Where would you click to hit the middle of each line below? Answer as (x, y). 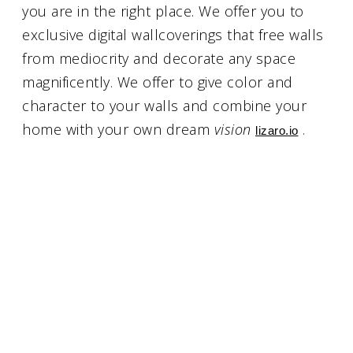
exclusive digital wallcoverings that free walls (173, 35)
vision (234, 129)
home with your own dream (118, 129)
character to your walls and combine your (164, 106)
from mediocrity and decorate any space (159, 58)
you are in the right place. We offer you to (163, 11)
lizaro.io (277, 131)
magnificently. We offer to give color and (158, 82)
